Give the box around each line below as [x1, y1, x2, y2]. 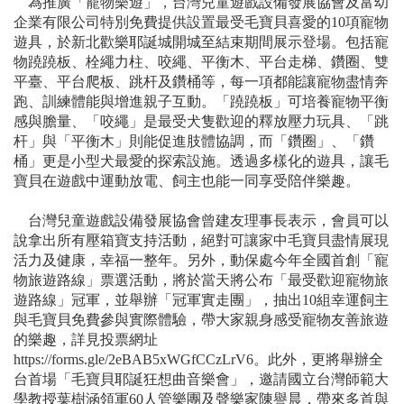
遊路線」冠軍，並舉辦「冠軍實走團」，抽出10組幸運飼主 [13, 291, 389, 308]
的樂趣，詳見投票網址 [13, 331, 158, 347]
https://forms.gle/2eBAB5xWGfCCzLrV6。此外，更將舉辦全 [13, 351, 383, 367]
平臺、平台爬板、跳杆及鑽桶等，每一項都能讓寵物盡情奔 [13, 73, 389, 89]
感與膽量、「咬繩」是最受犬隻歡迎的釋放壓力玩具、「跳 [13, 113, 389, 129]
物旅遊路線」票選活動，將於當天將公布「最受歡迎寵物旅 [13, 271, 389, 288]
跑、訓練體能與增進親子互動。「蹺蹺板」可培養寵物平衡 [13, 93, 389, 109]
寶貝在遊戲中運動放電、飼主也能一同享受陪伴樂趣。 [13, 172, 360, 188]
